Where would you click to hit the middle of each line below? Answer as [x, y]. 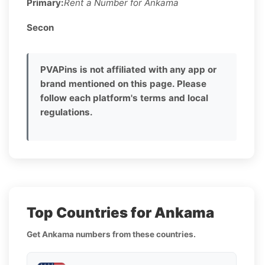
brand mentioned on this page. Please [123, 83]
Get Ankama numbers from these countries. [111, 234]
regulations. [67, 112]
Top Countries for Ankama [120, 212]
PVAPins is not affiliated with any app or [128, 69]
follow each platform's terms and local [124, 98]
